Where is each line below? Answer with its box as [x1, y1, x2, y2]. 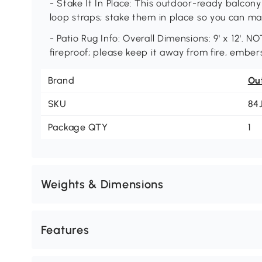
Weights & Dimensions [40, 177, 164, 192]
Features [40, 223, 89, 237]
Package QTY [47, 122, 108, 133]
